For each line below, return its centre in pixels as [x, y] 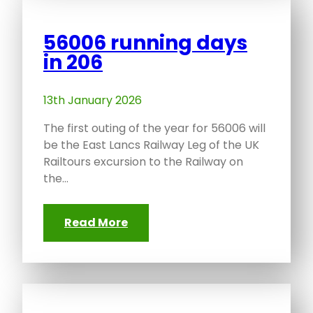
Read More [96, 223]
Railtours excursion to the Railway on [143, 162]
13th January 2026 [93, 101]
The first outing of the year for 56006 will [154, 129]
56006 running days [145, 43]
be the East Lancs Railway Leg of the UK [151, 145]
